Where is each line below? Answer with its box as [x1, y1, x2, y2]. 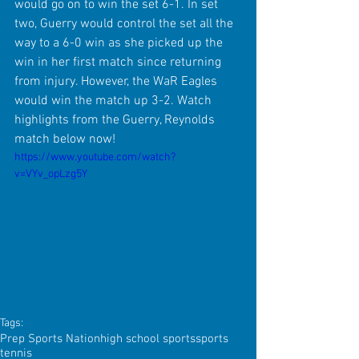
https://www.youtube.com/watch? [14, 150, 175, 164]
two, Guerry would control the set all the [14, 15, 236, 32]
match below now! [14, 131, 115, 147]
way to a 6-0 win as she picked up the [14, 34, 226, 51]
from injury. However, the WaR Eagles [14, 73, 220, 90]
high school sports [100, 332, 196, 347]
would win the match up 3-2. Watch [14, 92, 215, 109]
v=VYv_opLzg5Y [14, 167, 87, 181]
